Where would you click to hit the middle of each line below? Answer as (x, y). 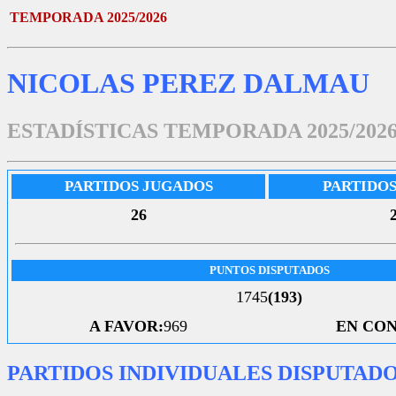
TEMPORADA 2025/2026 (88, 17)
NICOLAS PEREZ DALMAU (188, 84)
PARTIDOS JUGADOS (138, 186)
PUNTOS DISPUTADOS (269, 270)
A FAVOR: (126, 326)
